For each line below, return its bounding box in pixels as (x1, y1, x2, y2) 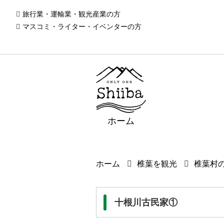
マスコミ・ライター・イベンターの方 (22, 23, 141, 30)
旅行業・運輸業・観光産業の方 (22, 10, 120, 18)
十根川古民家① (114, 197, 177, 207)
